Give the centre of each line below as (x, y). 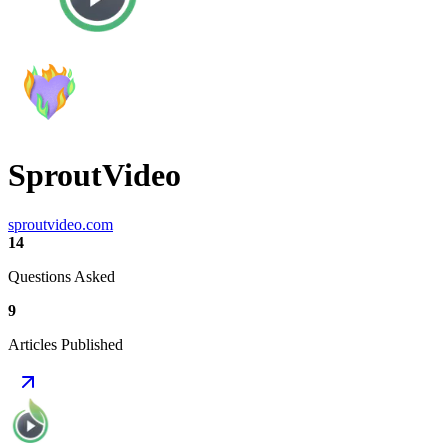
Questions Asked (61, 276)
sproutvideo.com (60, 224)
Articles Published (65, 344)
